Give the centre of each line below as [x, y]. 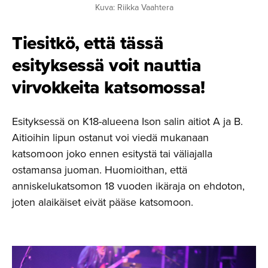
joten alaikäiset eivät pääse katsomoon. [103, 202]
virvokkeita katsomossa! [109, 87]
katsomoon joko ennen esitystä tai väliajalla [112, 154]
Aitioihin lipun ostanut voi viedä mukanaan [110, 138]
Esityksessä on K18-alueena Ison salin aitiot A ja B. [127, 121]
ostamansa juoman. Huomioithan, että [100, 170]
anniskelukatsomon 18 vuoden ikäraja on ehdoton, [128, 186]
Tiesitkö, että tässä [88, 43]
